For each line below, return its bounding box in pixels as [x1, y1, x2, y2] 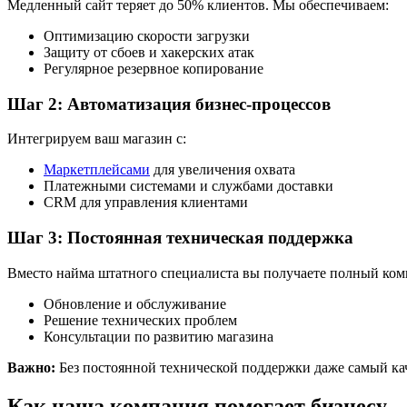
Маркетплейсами [44, 162, 150, 178]
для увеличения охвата [150, 162, 295, 178]
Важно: [7, 359, 55, 375]
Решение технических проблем [44, 312, 237, 328]
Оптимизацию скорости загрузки [44, 27, 250, 44]
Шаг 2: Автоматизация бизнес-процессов [7, 94, 331, 114]
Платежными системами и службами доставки [44, 178, 333, 194]
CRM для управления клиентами [44, 194, 248, 211]
